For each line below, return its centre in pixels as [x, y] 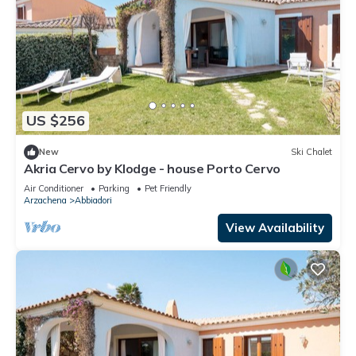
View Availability [275, 227]
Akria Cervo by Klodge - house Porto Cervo [152, 168]
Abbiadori [93, 200]
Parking [114, 188]
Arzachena [45, 200]
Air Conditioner [54, 188]
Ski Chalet [311, 152]
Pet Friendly [168, 188]
